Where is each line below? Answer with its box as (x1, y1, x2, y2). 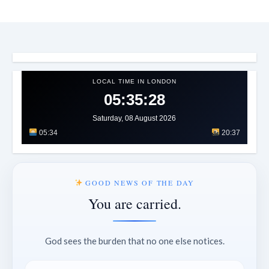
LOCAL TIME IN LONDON (92, 77, 177, 85)
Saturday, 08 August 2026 (92, 113, 177, 122)
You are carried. (88, 193, 181, 213)
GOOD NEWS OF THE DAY (82, 177, 195, 187)
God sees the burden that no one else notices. (44, 235, 225, 246)
